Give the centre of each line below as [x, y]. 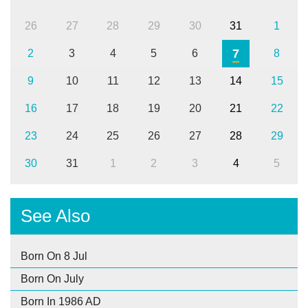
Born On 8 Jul [54, 256]
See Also [55, 216]
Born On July [52, 278]
